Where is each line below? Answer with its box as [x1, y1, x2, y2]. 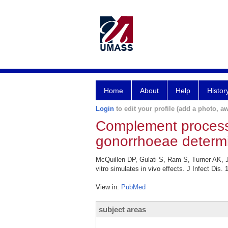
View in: [96, 183, 121, 191]
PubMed [121, 183, 146, 191]
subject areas [99, 205, 146, 214]
